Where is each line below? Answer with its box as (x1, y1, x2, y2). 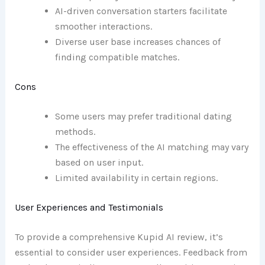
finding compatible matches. (54, 51, 179, 63)
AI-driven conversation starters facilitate (54, 5, 227, 17)
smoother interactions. (54, 21, 152, 33)
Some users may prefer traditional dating (54, 111, 232, 122)
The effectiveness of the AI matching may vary (54, 141, 248, 153)
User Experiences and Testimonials (14, 202, 163, 214)
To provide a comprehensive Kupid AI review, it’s (14, 231, 223, 243)
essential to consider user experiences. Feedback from (14, 247, 247, 258)
